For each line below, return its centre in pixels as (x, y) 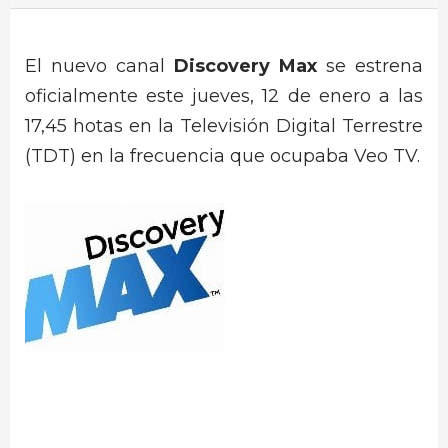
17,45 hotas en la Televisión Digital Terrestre (224, 126)
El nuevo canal (99, 66)
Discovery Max (245, 66)
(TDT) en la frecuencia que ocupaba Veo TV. (222, 156)
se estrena (370, 66)
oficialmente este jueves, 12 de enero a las (224, 96)
